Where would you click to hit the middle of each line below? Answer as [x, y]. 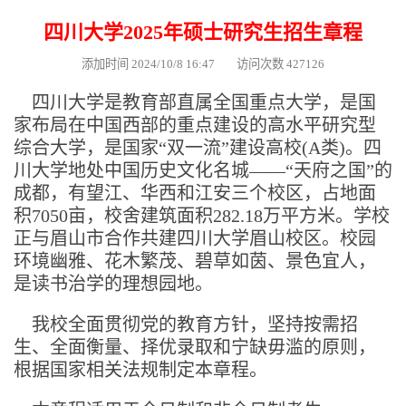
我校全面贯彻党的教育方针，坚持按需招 [186, 324]
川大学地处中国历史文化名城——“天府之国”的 [203, 170]
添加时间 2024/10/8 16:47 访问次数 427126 [203, 63]
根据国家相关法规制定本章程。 [140, 369]
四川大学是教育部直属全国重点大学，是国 [195, 102]
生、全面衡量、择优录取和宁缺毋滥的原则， [195, 347]
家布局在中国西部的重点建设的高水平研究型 [195, 125]
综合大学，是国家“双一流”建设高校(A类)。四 [198, 147]
